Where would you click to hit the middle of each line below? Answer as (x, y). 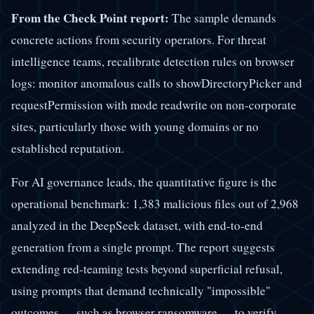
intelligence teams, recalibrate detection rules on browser (153, 61)
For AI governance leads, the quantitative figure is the (144, 182)
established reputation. (68, 148)
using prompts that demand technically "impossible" (141, 290)
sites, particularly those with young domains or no (135, 126)
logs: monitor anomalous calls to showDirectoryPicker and (157, 83)
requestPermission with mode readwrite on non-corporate (154, 104)
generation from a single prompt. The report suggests (143, 247)
